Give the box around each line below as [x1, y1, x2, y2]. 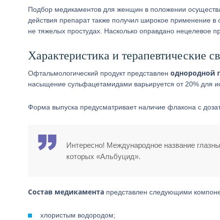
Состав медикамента [28, 187, 104, 196]
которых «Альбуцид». [66, 152, 140, 161]
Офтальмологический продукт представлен [28, 69, 170, 77]
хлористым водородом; [40, 211, 115, 219]
